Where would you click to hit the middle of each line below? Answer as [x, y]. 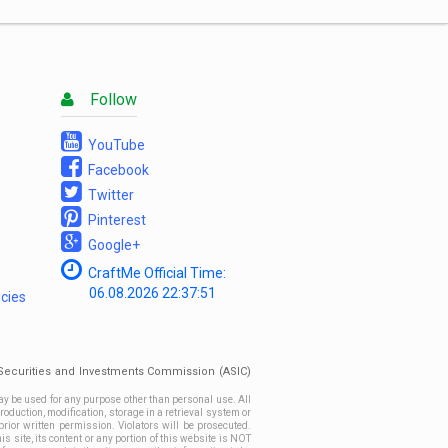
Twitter [108, 195]
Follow [105, 99]
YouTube [113, 145]
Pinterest [114, 220]
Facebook [115, 170]
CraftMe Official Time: [154, 273]
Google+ [111, 245]
